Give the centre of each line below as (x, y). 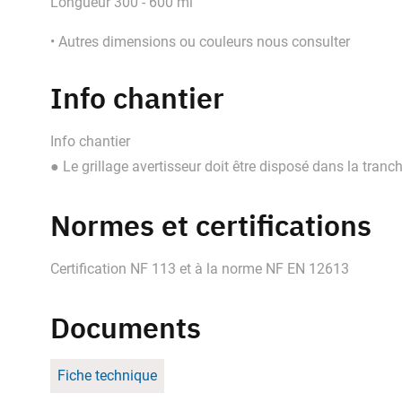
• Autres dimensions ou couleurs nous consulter (200, 42)
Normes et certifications (211, 225)
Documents (126, 328)
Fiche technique (107, 376)
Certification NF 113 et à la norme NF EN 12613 (200, 269)
